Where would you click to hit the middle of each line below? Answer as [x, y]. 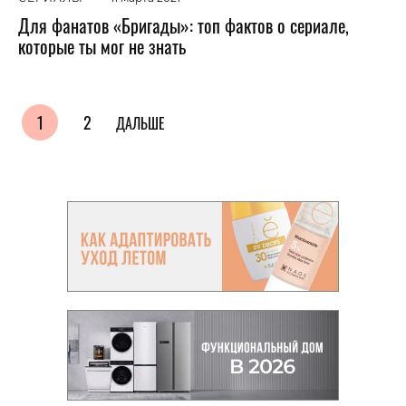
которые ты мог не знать [102, 47]
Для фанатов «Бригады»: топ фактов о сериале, [184, 26]
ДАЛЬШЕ [140, 124]
